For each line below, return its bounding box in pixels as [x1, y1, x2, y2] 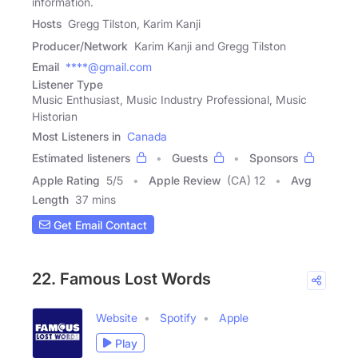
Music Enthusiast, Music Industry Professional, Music [32, 93, 307, 107]
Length [32, 193, 69, 207]
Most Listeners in [32, 129, 121, 144]
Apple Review [149, 173, 221, 188]
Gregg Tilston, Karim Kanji [68, 17, 201, 31]
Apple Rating [32, 173, 100, 188]
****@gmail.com [66, 60, 152, 74]
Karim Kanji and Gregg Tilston [134, 39, 286, 54]
